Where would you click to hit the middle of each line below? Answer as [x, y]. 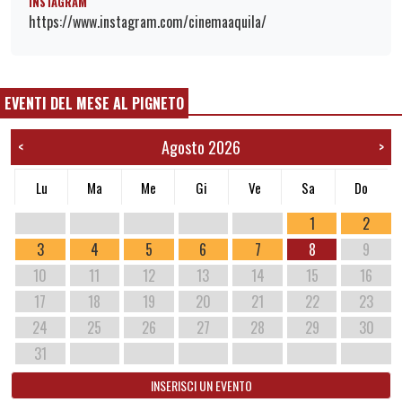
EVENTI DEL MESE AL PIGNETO [94, 103]
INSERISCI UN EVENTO [201, 385]
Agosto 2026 [201, 147]
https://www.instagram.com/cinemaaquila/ [148, 21]
